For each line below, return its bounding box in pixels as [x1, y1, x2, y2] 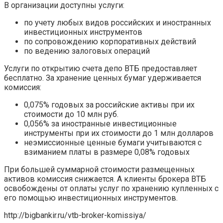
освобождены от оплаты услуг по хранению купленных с [4, 184, 219, 194]
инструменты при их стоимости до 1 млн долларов [24, 128, 214, 138]
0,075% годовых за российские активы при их [24, 100, 195, 110]
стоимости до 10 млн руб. [24, 110, 118, 119]
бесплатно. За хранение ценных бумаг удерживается [4, 73, 201, 83]
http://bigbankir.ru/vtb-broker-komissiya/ [4, 211, 146, 221]
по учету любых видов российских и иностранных [24, 18, 211, 28]
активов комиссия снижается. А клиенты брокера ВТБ [4, 174, 206, 184]
